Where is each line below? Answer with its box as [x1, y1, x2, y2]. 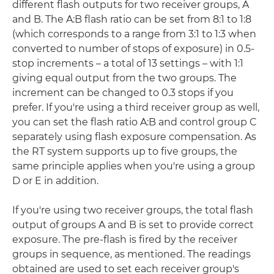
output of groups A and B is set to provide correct [12, 219, 254, 231]
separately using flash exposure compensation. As [12, 131, 256, 143]
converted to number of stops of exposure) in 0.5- [12, 43, 254, 54]
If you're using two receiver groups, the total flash [12, 204, 253, 216]
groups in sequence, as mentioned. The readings [12, 248, 251, 260]
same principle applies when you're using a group [12, 160, 255, 172]
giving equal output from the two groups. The [12, 72, 237, 84]
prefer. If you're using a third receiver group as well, [12, 102, 259, 113]
